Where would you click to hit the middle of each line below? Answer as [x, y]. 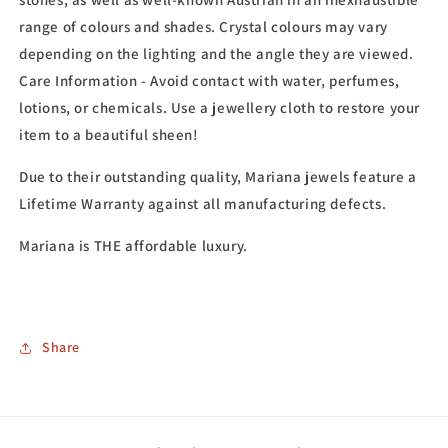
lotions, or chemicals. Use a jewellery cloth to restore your [220, 107]
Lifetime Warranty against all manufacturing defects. [203, 203]
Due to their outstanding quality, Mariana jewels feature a [218, 176]
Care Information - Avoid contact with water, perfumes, [209, 80]
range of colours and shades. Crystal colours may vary [203, 26]
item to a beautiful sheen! [109, 134]
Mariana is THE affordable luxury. [133, 245]
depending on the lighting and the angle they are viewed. [216, 53]
